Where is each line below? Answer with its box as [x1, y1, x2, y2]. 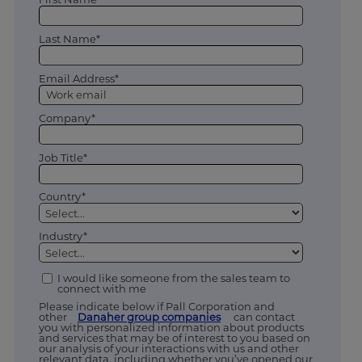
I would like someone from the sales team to [57, 271, 291, 285]
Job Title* [38, 150, 87, 164]
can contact [228, 310, 295, 324]
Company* [38, 111, 95, 124]
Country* [38, 190, 86, 204]
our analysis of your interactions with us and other [38, 342, 299, 356]
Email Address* [38, 71, 119, 85]
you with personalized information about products [38, 321, 304, 335]
